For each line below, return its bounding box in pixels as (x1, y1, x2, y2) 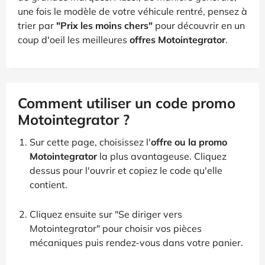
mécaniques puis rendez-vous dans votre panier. (30, 236, 243, 248)
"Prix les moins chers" (56, 19, 153, 31)
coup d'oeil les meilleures (18, 33, 130, 46)
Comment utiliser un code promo (18, 93, 235, 112)
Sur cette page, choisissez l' (30, 135, 151, 148)
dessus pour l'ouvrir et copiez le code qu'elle (30, 164, 222, 176)
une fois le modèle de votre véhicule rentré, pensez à (18, 5, 247, 17)
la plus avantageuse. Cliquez (97, 150, 227, 162)
